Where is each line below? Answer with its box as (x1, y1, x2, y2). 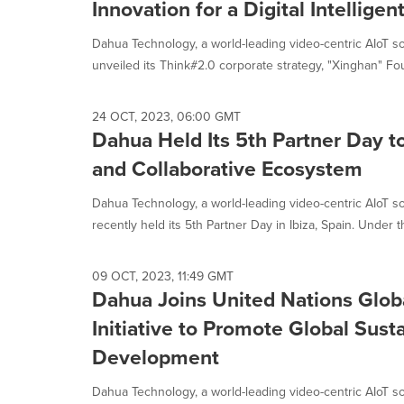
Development (92, 342, 219, 372)
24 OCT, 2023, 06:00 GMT (92, 107, 241, 125)
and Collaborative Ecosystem (92, 153, 363, 183)
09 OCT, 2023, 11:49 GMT (92, 267, 234, 285)
